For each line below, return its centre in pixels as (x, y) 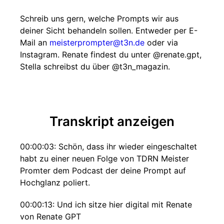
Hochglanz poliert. (55, 182)
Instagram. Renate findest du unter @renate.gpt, (111, 54)
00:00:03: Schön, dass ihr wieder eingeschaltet (108, 146)
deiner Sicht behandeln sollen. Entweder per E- (109, 30)
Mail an (35, 42)
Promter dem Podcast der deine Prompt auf (103, 170)
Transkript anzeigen (112, 121)
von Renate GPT (50, 216)
